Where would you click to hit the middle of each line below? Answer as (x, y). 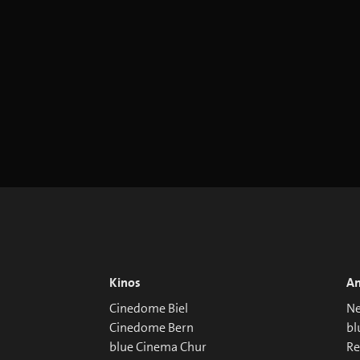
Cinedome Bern (152, 328)
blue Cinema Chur (158, 347)
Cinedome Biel (149, 309)
